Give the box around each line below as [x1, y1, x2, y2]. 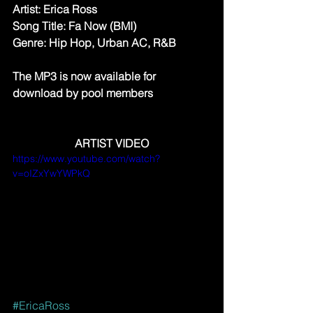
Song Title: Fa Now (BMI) [13, 19, 136, 33]
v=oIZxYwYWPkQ [13, 167, 90, 180]
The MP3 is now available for [13, 69, 159, 83]
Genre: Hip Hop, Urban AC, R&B [13, 36, 176, 50]
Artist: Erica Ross [13, 2, 97, 16]
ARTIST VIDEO [75, 136, 149, 150]
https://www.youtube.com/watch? [13, 152, 160, 165]
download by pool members [13, 86, 153, 100]
